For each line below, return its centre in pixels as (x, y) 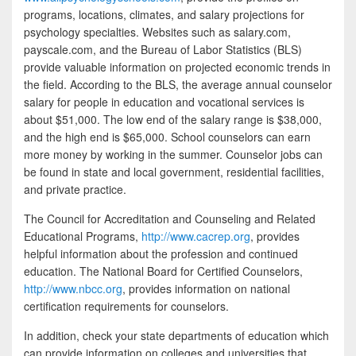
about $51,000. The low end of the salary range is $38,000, (173, 119)
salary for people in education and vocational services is (164, 101)
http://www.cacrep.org (196, 236)
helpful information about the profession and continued (161, 253)
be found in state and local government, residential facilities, (174, 171)
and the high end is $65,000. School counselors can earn (167, 136)
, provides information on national (206, 288)
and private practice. (75, 189)
